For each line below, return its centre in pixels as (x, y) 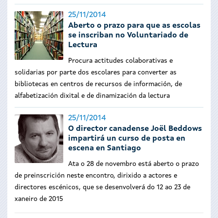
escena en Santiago (105, 148)
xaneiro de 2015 (39, 199)
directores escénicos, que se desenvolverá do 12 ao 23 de (102, 187)
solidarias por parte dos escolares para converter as (96, 73)
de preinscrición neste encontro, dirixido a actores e (96, 176)
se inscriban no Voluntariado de (128, 36)
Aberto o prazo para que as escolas (134, 26)
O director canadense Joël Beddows (135, 129)
